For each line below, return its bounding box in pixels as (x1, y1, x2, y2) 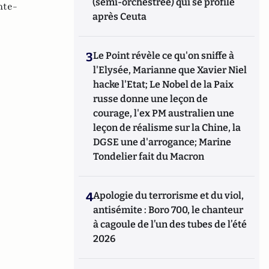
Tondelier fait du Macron (93, 151, 205, 162)
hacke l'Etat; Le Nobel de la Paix (93, 79, 234, 90)
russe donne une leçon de (93, 93, 208, 104)
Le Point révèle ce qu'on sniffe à (93, 50, 235, 61)
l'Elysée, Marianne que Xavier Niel (93, 64, 247, 76)
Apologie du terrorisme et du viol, (93, 190, 244, 201)
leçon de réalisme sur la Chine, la (93, 122, 241, 133)
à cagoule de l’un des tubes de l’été (93, 219, 247, 230)
